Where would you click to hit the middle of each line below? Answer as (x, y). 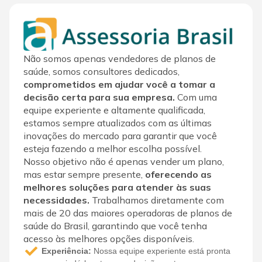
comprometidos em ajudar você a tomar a (119, 84)
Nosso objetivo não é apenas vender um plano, (124, 161)
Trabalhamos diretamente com (157, 200)
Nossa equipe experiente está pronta (161, 251)
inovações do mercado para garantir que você (120, 135)
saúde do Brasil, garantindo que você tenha (115, 225)
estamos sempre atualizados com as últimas (118, 123)
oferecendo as (178, 174)
